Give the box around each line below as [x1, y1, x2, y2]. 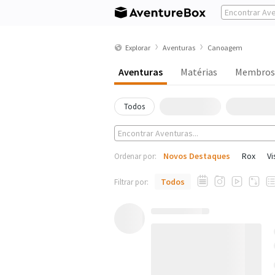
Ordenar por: [114, 151, 157, 161]
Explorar [125, 42, 150, 52]
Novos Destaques [163, 150, 230, 161]
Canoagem [207, 42, 242, 52]
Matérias [180, 66, 217, 78]
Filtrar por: [114, 177, 149, 187]
